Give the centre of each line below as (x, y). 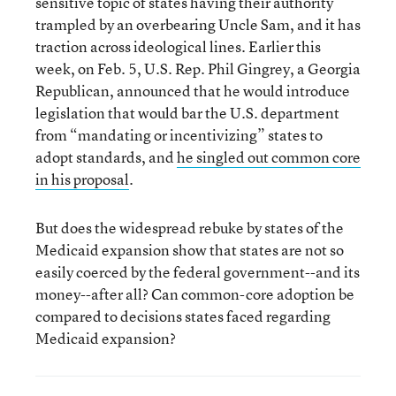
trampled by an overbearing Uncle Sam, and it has (198, 24)
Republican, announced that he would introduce (193, 91)
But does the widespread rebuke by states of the (190, 228)
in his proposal (82, 179)
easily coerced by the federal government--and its (198, 272)
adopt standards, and (106, 157)
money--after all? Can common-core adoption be (195, 294)
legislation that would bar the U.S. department (187, 113)
